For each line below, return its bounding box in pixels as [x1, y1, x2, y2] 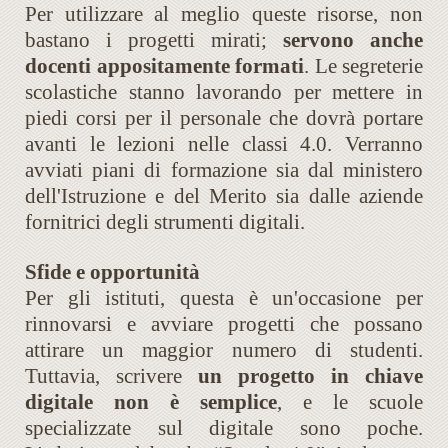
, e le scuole [277, 390, 423, 415]
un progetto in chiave [198, 364, 423, 389]
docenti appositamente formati [25, 54, 304, 79]
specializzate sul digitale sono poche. [25, 416, 423, 441]
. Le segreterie [304, 54, 423, 79]
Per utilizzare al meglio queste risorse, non [25, 2, 423, 27]
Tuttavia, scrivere [25, 364, 198, 389]
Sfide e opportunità [25, 260, 200, 285]
